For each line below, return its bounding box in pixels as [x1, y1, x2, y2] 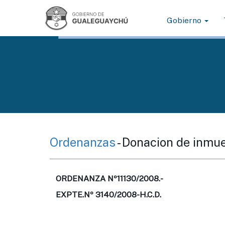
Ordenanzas [50, 135, 117, 149]
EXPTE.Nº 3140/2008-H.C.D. [56, 190, 161, 199]
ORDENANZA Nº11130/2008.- [56, 174, 163, 183]
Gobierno [167, 16, 203, 25]
